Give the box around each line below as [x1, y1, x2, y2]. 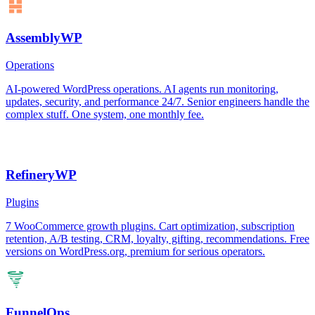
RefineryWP [6, 167, 77, 183]
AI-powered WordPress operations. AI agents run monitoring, [6, 82, 278, 95]
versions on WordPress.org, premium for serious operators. [6, 245, 265, 257]
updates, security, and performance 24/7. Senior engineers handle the [6, 95, 309, 108]
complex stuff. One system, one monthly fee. [6, 108, 204, 120]
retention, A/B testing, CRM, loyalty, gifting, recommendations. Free [6, 232, 309, 245]
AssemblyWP [6, 30, 82, 45]
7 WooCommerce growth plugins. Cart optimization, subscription [6, 219, 295, 232]
